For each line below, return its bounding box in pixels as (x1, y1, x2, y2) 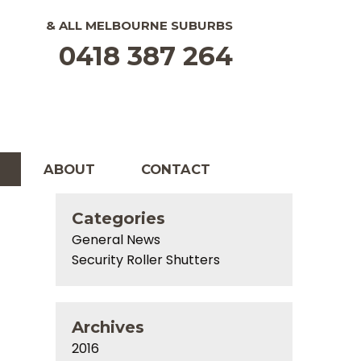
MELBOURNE (85, 18, 168, 33)
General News (72, 230, 161, 249)
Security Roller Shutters (72, 251, 221, 269)
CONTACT (140, 161, 210, 177)
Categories (72, 209, 166, 228)
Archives (72, 317, 145, 337)
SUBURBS (168, 18, 234, 33)
